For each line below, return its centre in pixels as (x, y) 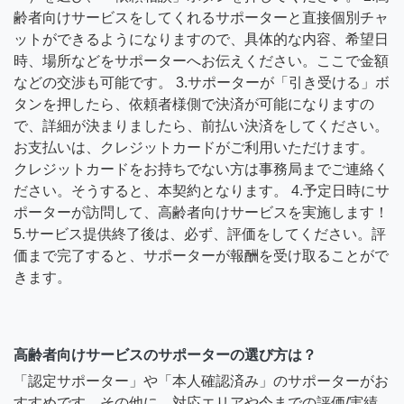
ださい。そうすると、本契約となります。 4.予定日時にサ (202, 190)
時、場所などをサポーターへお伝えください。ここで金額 (201, 60)
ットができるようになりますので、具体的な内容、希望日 (201, 39)
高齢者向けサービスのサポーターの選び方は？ (165, 354)
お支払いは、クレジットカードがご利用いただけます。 (194, 147)
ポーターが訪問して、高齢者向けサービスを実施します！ (201, 212)
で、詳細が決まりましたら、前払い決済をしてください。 (201, 125)
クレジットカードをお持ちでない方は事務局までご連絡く (201, 169)
